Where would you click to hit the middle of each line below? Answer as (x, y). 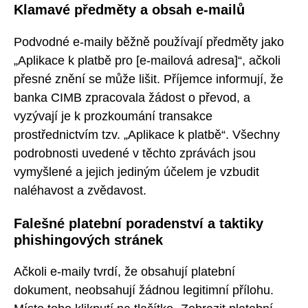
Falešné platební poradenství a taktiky (139, 223)
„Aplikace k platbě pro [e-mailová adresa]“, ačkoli (147, 60)
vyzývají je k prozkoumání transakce (113, 116)
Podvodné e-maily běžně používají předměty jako (149, 42)
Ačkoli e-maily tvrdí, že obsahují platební (124, 272)
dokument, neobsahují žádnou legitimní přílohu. (144, 290)
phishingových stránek (88, 240)
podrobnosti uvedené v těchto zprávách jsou (135, 153)
